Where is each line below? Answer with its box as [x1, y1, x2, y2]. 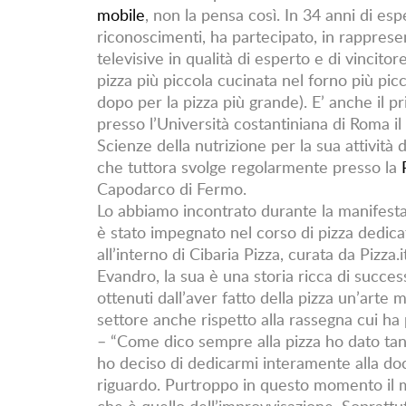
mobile [97, 3, 145, 25]
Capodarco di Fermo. [97, 177, 246, 199]
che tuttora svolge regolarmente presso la [97, 155, 401, 178]
